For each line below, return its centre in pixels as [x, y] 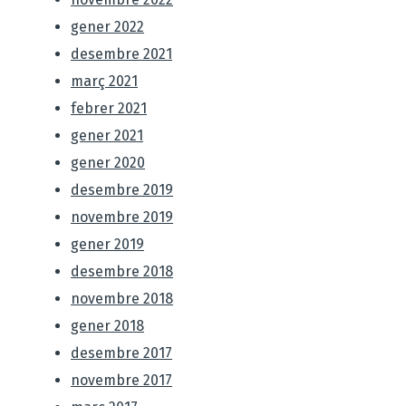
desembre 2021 [121, 54]
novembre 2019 [122, 217]
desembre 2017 [121, 353]
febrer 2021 [109, 109]
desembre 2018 [122, 272]
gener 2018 [107, 326]
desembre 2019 [122, 190]
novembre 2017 [121, 381]
